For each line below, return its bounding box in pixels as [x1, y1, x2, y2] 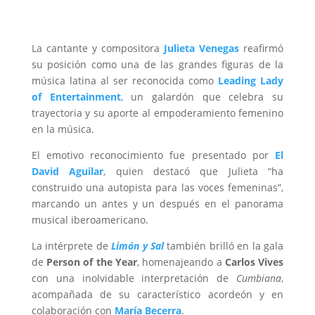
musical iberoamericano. [31, 212, 148, 226]
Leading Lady [218, 73, 284, 87]
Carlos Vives [224, 255, 284, 269]
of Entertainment [31, 89, 121, 103]
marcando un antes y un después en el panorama [31, 196, 284, 210]
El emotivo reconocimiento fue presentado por [31, 148, 276, 162]
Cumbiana [236, 271, 282, 285]
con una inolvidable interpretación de [31, 271, 237, 285]
